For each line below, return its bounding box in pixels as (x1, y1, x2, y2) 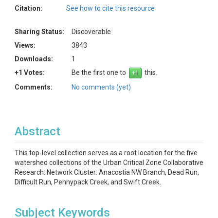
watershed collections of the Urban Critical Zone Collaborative (15, 159, 203, 166)
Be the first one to (72, 69, 129, 76)
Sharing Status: (15, 28, 64, 36)
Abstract (15, 125, 60, 138)
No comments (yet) (72, 83, 131, 91)
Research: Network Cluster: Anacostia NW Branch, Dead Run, (15, 168, 199, 176)
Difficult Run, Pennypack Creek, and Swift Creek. (15, 178, 161, 186)
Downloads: (15, 55, 53, 63)
